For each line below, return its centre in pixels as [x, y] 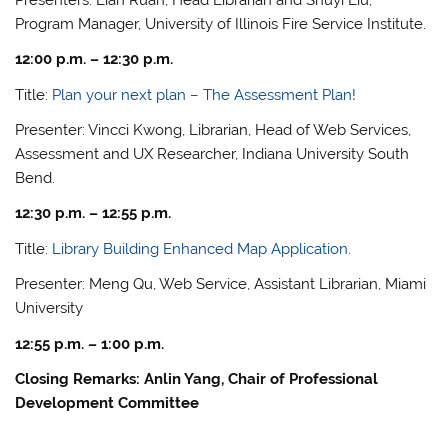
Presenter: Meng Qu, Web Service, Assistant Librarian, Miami [221, 284]
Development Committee [107, 402]
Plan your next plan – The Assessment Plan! [204, 94]
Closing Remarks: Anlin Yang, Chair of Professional [197, 378]
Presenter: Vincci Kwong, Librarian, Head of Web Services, [213, 129]
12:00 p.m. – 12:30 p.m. [94, 59]
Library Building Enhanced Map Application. [202, 248]
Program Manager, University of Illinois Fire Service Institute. [221, 23]
